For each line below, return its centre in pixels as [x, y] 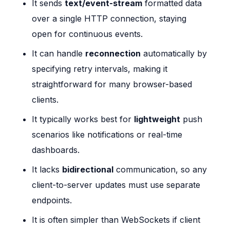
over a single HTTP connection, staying [109, 19]
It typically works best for [83, 119]
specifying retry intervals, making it [100, 69]
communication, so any [160, 170]
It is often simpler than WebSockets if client [116, 220]
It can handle [59, 54]
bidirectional [88, 170]
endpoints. [52, 200]
